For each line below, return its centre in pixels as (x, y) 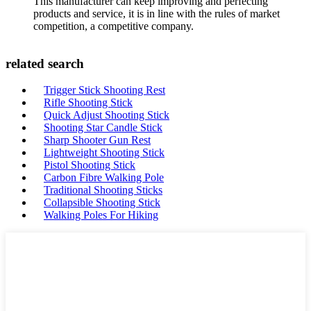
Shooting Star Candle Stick (103, 128)
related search (45, 63)
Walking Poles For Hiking (101, 215)
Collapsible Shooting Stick (102, 203)
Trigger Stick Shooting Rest (104, 90)
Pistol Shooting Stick (90, 165)
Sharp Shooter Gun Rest (97, 140)
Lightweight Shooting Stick (104, 153)
